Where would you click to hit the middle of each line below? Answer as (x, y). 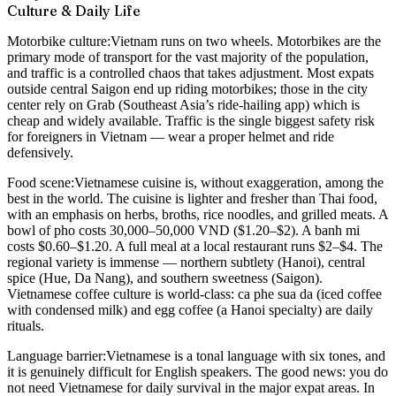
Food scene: (41, 183)
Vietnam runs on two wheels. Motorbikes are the (246, 42)
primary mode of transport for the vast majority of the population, (188, 57)
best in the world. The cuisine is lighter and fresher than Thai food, (192, 199)
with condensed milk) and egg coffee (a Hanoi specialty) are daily (190, 310)
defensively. (40, 153)
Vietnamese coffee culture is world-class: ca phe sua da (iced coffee (194, 294)
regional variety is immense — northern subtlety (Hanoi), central (186, 263)
